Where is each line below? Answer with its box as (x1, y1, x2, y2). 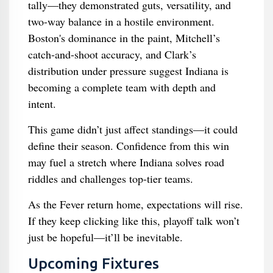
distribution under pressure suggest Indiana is (27, 63, 229, 78)
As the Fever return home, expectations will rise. (27, 197, 243, 211)
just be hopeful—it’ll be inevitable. (27, 230, 183, 244)
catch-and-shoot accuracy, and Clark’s (27, 47, 196, 62)
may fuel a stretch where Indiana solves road (27, 155, 224, 169)
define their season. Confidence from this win (27, 138, 229, 153)
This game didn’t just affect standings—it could (27, 122, 238, 136)
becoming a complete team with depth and (27, 80, 216, 94)
